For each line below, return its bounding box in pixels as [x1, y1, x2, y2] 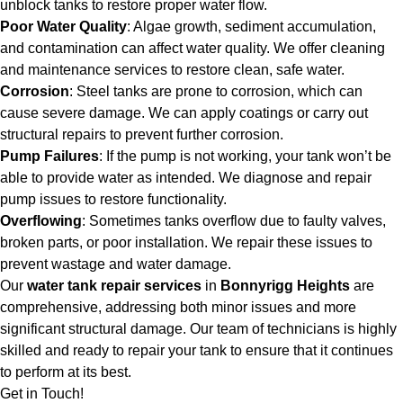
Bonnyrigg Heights [220, 278, 350, 293]
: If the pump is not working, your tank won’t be [99, 148, 391, 164]
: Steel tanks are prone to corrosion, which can [69, 84, 363, 99]
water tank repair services [27, 278, 201, 293]
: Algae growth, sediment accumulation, [127, 19, 376, 34]
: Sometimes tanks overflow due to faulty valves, [82, 213, 386, 228]
